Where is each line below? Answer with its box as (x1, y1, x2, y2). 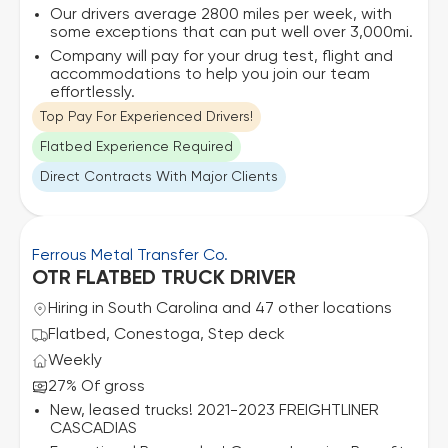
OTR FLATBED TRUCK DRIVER (32, 269, 296, 289)
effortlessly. (50, 85, 135, 101)
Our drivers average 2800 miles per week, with (50, 7, 392, 23)
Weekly (48, 353, 102, 369)
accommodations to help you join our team (50, 67, 370, 83)
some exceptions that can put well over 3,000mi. (50, 25, 413, 41)
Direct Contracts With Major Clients (40, 170, 278, 184)
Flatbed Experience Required (40, 140, 233, 154)
